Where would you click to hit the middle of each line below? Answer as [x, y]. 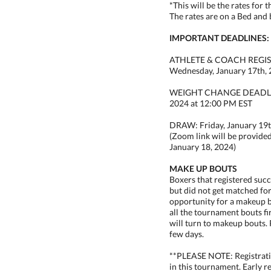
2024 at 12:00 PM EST [211, 103]
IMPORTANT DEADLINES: [219, 38]
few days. [187, 234]
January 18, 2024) [203, 147]
